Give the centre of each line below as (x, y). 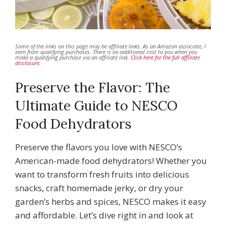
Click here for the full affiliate (165, 57)
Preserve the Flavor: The (93, 87)
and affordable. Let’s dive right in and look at (104, 215)
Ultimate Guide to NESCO (96, 105)
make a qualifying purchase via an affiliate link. (73, 57)
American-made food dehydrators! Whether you (111, 160)
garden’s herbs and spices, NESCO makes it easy (111, 201)
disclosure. (28, 63)
